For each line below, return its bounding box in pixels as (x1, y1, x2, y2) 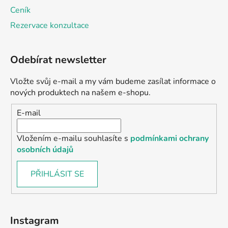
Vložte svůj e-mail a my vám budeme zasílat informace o (10, 76, 216, 88)
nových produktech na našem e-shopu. (10, 87, 151, 99)
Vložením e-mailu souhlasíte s (17, 132, 130, 144)
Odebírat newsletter (10, 53, 106, 67)
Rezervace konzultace (10, 20, 89, 32)
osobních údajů (17, 144, 73, 155)
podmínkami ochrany (130, 132, 209, 144)
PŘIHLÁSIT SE (31, 168, 84, 180)
